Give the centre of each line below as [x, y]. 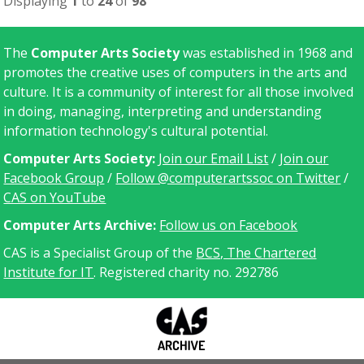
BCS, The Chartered [256, 253]
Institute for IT [49, 273]
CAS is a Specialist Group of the [100, 253]
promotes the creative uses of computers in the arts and [175, 73]
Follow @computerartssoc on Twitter [228, 178]
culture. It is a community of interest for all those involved [179, 92]
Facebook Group [54, 178]
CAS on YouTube [55, 198]
